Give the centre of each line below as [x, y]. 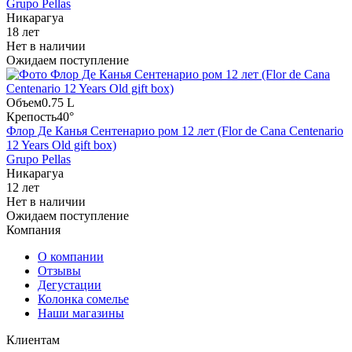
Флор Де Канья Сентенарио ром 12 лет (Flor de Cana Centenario [175, 130]
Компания [33, 229]
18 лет [23, 31]
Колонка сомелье [83, 299]
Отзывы [59, 270]
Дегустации [70, 284]
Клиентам [33, 339]
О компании [71, 256]
